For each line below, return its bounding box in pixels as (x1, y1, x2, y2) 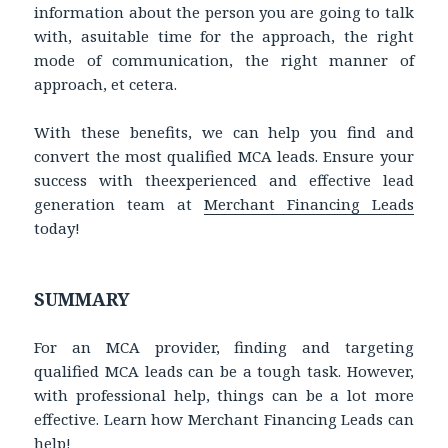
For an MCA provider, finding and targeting (34, 337, 414, 357)
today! (34, 218, 81, 239)
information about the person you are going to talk (34, 2, 414, 23)
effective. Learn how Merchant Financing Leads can (34, 409, 414, 429)
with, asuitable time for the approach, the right (34, 26, 414, 47)
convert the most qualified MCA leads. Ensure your (34, 146, 414, 167)
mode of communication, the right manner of (34, 50, 414, 71)
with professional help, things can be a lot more (34, 385, 414, 405)
